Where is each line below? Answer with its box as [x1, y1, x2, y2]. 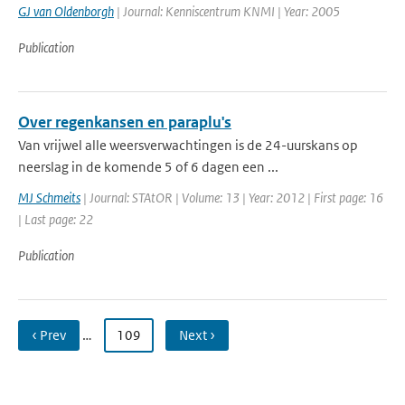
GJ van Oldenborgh [18, 3, 114, 20]
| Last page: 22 [18, 211, 93, 228]
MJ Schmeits [18, 189, 80, 206]
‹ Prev [32, 326, 66, 344]
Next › [179, 326, 215, 344]
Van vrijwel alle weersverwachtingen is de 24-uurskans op [18, 137, 358, 154]
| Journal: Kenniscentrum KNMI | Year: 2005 [114, 3, 340, 20]
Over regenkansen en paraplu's [18, 112, 231, 132]
